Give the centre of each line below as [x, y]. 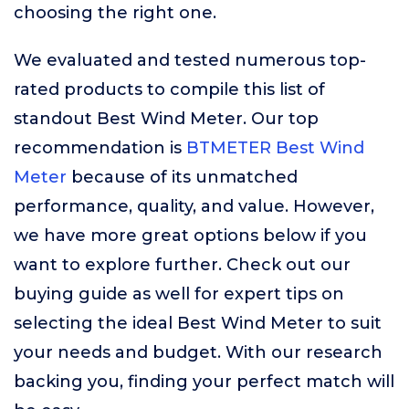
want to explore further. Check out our [182, 265]
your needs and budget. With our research [198, 352]
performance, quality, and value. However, [194, 206]
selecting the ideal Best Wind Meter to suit [198, 323]
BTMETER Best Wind [275, 148]
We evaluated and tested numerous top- [190, 60]
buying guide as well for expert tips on [179, 294]
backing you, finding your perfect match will [204, 382]
